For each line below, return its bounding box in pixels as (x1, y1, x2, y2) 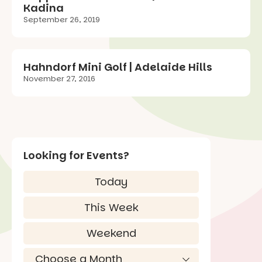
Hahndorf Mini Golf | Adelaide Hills (23, 60, 212, 75)
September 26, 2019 (23, 14, 100, 26)
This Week (84, 200, 138, 215)
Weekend (86, 226, 136, 241)
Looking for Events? (23, 148, 129, 163)
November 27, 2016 (23, 73, 95, 85)
